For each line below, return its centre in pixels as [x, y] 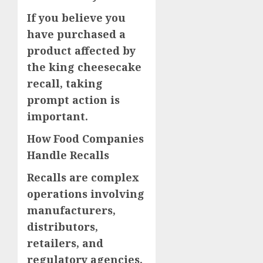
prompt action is [73, 100]
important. [58, 117]
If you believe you [76, 18]
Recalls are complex [83, 178]
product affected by [81, 51]
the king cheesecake [84, 67]
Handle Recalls [68, 155]
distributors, [63, 227]
